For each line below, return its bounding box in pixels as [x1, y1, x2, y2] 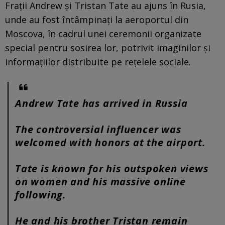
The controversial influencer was [15, 122, 181, 136]
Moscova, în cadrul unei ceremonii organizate [5, 27, 201, 40]
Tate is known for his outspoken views [15, 161, 208, 175]
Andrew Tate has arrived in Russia [15, 96, 188, 110]
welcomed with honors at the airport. [15, 135, 206, 149]
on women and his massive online [15, 174, 186, 188]
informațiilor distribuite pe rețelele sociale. [5, 55, 191, 68]
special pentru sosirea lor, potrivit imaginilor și [5, 41, 210, 54]
